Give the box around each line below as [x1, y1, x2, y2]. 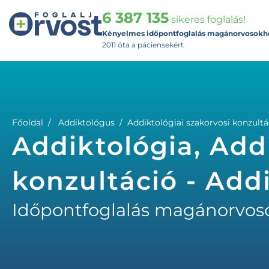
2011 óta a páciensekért [102, 40, 184, 49]
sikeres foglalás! [169, 14, 246, 25]
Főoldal [12, 117, 43, 128]
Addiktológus [58, 117, 115, 128]
